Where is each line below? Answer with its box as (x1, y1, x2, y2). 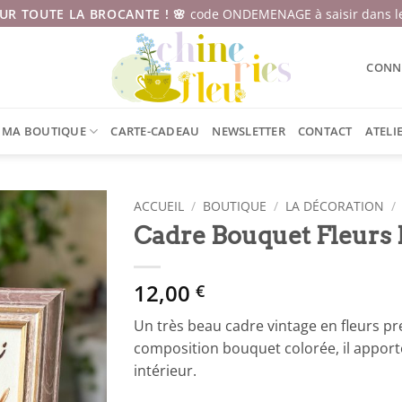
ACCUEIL (134, 197, 184, 214)
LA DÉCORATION (285, 197, 385, 214)
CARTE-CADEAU (110, 123, 200, 139)
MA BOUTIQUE (2, 123, 86, 139)
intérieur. (134, 360, 197, 380)
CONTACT (297, 123, 353, 139)
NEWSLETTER (212, 123, 285, 139)
